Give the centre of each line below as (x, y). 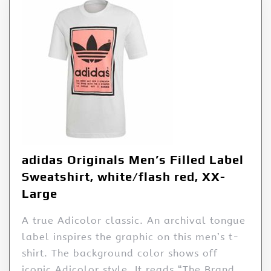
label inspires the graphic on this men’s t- (131, 237)
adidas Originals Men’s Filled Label (133, 159)
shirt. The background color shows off (120, 253)
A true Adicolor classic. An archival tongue (134, 220)
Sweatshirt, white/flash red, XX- (124, 176)
